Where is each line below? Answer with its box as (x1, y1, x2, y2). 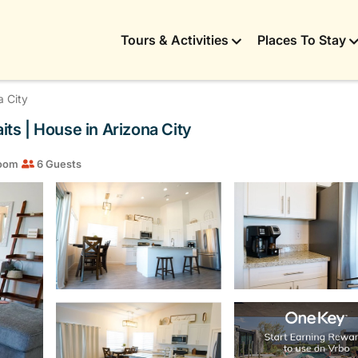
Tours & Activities (121, 32, 229, 48)
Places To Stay (257, 32, 346, 48)
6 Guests (34, 157, 82, 170)
